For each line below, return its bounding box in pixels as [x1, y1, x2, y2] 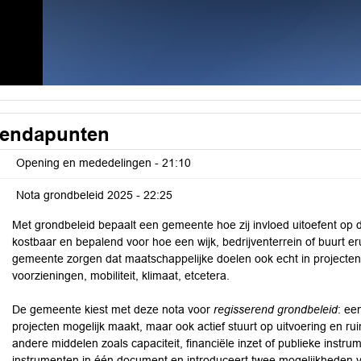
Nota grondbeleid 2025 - [16, 189, 143, 201]
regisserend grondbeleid [214, 303, 338, 316]
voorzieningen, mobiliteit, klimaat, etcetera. [12, 269, 230, 282]
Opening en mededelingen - [16, 156, 162, 169]
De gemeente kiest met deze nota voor [12, 303, 214, 316]
